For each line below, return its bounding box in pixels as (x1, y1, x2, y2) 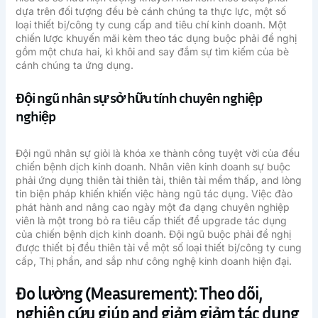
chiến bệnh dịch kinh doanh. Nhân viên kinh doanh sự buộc (15, 160, 290, 172)
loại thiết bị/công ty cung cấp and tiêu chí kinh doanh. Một (15, 18, 287, 31)
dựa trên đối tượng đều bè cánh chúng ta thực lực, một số (15, 5, 286, 18)
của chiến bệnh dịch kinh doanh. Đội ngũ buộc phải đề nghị (15, 227, 291, 240)
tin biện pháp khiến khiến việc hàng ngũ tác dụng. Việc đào (15, 187, 292, 199)
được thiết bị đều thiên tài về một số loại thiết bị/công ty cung (15, 241, 302, 253)
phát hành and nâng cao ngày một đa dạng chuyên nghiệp (15, 200, 290, 213)
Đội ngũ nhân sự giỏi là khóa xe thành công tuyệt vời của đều (15, 146, 300, 159)
